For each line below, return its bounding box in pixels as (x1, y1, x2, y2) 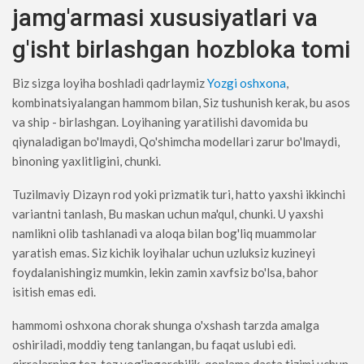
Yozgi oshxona (207, 76, 286, 91)
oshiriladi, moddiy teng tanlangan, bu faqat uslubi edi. (12, 337, 296, 353)
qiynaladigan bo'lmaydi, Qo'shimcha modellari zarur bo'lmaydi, (12, 134, 340, 149)
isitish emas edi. (12, 284, 96, 300)
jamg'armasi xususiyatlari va (12, 3, 318, 32)
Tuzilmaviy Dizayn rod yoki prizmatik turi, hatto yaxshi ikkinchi (12, 187, 345, 202)
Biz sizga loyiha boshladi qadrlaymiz (12, 76, 207, 91)
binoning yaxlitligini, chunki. (12, 154, 161, 169)
